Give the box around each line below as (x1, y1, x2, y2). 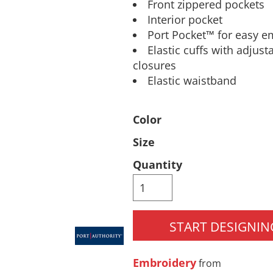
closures (132, 57, 176, 73)
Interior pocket (147, 12, 223, 27)
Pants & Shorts (37, 10, 118, 26)
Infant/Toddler (37, 155, 118, 170)
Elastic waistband (147, 73, 237, 88)
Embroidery (132, 255, 196, 270)
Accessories (164, 155, 228, 170)
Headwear (168, 10, 224, 26)
